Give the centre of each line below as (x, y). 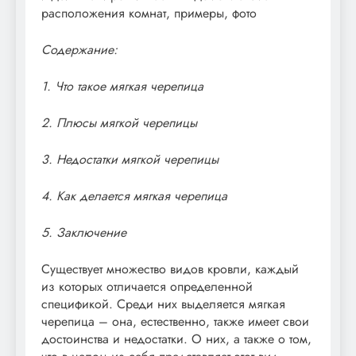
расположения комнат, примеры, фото (149, 13)
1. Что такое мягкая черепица (122, 86)
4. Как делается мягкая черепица (134, 195)
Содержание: (79, 49)
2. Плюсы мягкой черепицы (119, 122)
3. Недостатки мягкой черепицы (130, 159)
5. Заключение (84, 232)
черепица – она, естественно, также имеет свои (175, 321)
